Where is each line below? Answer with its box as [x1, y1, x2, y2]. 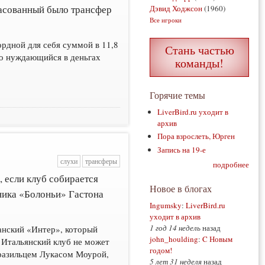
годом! [150, 245, 172, 256]
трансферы [85, 156, 117, 166]
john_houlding [150, 234, 198, 245]
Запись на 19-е [157, 144, 206, 155]
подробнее [213, 159, 249, 170]
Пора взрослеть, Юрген [157, 131, 235, 142]
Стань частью [164, 42, 234, 58]
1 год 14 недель [150, 222, 201, 234]
